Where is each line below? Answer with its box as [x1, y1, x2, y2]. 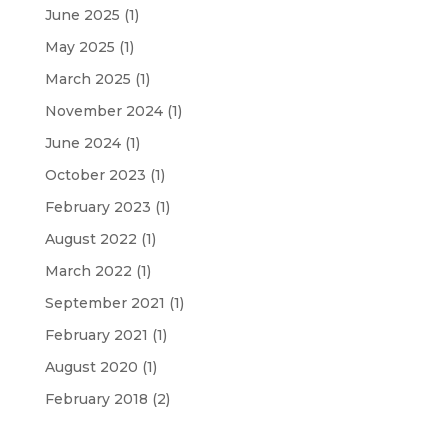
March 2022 [44, 262, 132, 280]
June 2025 [44, 6, 120, 24]
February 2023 [44, 198, 151, 216]
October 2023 [44, 166, 146, 184]
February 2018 [44, 390, 148, 408]
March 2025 [44, 70, 131, 88]
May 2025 [44, 38, 115, 56]
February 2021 [44, 326, 148, 344]
